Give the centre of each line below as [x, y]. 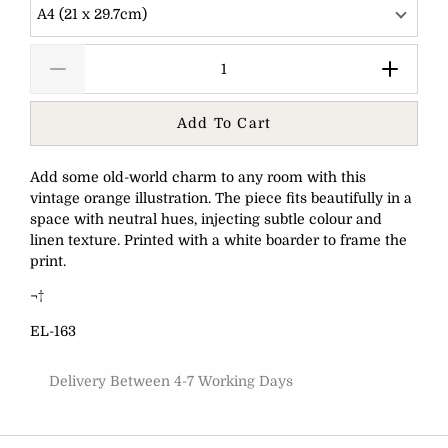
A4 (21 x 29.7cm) [92, 14]
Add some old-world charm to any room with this [198, 177]
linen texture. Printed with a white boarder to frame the [218, 240]
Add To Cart [224, 123]
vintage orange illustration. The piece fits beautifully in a [221, 198]
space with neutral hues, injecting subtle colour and [206, 219]
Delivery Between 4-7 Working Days [170, 381]
